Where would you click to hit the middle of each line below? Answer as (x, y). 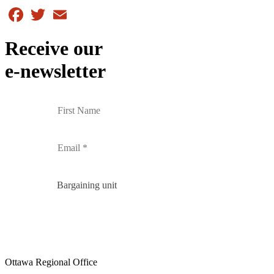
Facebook (45, 9)
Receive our (54, 49)
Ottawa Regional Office (51, 262)
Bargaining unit (87, 185)
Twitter (61, 9)
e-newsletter (55, 71)
